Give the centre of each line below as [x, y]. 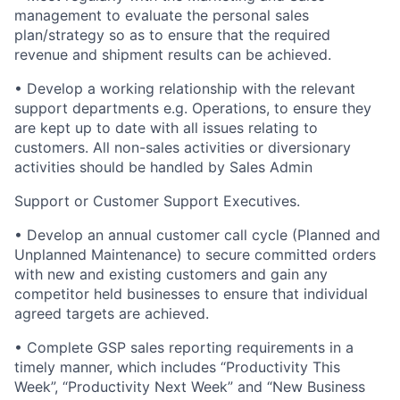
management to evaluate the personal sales [162, 15]
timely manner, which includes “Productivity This [177, 367]
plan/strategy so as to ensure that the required [172, 35]
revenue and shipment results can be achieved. [173, 54]
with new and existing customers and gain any [171, 274]
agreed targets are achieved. [112, 313]
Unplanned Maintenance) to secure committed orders [195, 254]
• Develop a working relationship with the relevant [185, 88]
